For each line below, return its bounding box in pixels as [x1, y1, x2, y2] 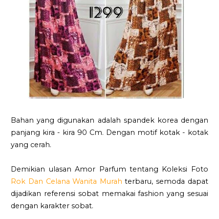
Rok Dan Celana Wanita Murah [11, 176, 122, 186]
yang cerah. [11, 140, 52, 149]
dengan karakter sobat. [11, 201, 94, 210]
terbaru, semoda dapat [122, 176, 208, 186]
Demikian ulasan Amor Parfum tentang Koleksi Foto [11, 164, 208, 174]
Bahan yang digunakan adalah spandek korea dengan [11, 115, 208, 125]
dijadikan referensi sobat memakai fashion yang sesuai [11, 189, 208, 198]
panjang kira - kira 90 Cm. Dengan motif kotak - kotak [11, 128, 208, 137]
